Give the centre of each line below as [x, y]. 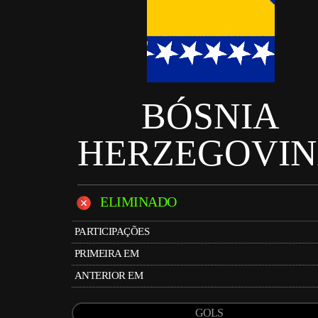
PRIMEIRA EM [106, 253]
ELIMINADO [135, 201]
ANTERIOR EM [109, 275]
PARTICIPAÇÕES [112, 231]
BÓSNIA [211, 116]
